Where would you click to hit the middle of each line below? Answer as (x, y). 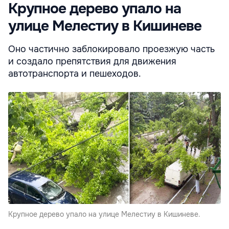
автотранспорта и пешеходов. (75, 74)
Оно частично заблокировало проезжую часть (111, 49)
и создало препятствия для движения (92, 62)
